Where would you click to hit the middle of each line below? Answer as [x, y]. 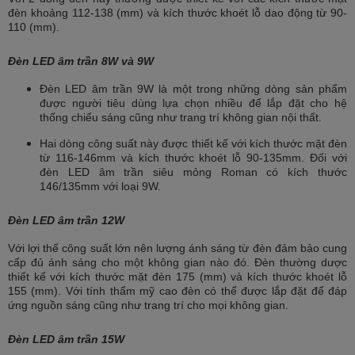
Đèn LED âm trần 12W [66, 220]
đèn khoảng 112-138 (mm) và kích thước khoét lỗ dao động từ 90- [177, 13]
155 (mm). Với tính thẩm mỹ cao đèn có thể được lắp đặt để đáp [177, 291]
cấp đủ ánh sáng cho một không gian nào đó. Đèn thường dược [177, 263]
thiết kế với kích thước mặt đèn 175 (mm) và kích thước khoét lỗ [177, 277]
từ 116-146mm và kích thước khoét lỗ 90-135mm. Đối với [193, 158]
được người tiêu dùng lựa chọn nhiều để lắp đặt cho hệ [193, 103]
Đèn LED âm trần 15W [66, 339]
